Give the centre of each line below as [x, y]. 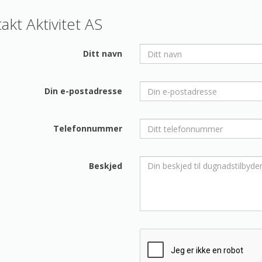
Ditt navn [102, 54]
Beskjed [105, 166]
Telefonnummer [87, 128]
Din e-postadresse [83, 91]
